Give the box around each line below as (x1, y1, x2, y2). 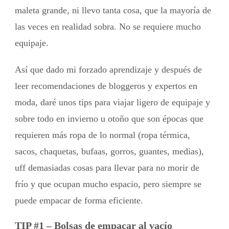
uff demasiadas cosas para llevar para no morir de (15, 163, 199, 173)
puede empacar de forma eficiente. (15, 195, 143, 206)
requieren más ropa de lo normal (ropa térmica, (15, 130, 190, 141)
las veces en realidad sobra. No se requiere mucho (15, 21, 201, 32)
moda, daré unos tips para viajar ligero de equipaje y (15, 97, 210, 108)
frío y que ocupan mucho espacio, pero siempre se (15, 179, 201, 190)
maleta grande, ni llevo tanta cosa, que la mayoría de (15, 5, 211, 16)
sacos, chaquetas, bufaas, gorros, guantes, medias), (15, 146, 204, 157)
